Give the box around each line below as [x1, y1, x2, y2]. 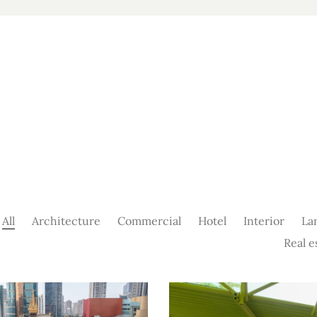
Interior [243, 213, 284, 228]
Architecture [32, 213, 100, 228]
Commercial [117, 213, 181, 228]
